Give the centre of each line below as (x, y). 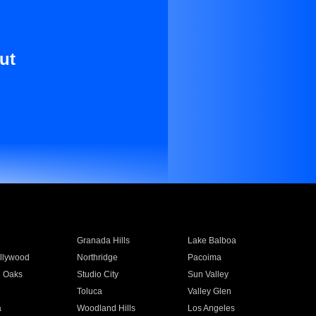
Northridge (97, 257)
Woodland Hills (106, 308)
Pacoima (205, 257)
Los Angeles (212, 308)
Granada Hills (103, 241)
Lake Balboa (212, 241)
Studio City (97, 274)
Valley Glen (210, 291)
